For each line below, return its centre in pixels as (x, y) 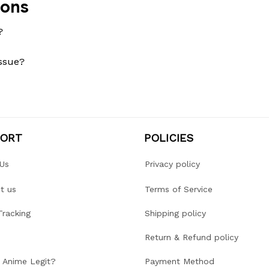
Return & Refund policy (192, 237)
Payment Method (180, 261)
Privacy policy (172, 164)
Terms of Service (179, 189)
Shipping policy (175, 213)
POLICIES (169, 138)
